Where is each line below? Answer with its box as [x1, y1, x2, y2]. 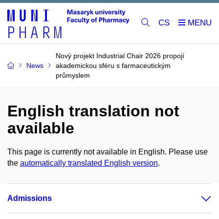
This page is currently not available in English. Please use [7, 148, 208, 156]
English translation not [7, 102, 179, 120]
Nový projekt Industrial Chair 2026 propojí [56, 52, 184, 60]
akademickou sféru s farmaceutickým [56, 62, 171, 70]
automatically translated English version [20, 159, 158, 168]
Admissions [7, 194, 52, 203]
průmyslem [56, 71, 90, 80]
